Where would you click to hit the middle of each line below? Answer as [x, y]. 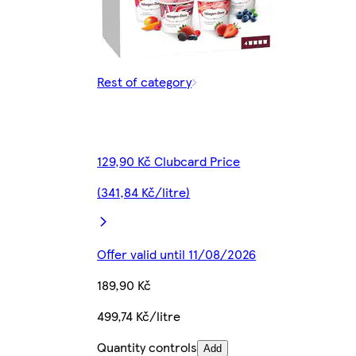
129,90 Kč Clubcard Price [169, 161]
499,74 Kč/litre [139, 316]
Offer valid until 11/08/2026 [177, 254]
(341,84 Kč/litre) [144, 192]
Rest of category [145, 82]
